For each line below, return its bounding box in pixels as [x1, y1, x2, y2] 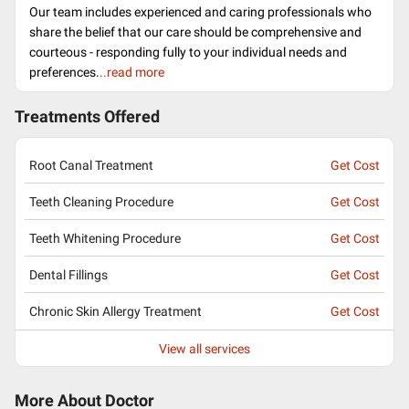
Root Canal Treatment [29, 157, 153, 173]
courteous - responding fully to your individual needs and [29, 45, 347, 59]
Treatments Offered [15, 108, 160, 126]
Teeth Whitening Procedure [29, 230, 181, 246]
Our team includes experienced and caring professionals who [29, 5, 372, 19]
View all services [159, 341, 250, 356]
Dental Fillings [29, 267, 108, 282]
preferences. [29, 65, 100, 79]
